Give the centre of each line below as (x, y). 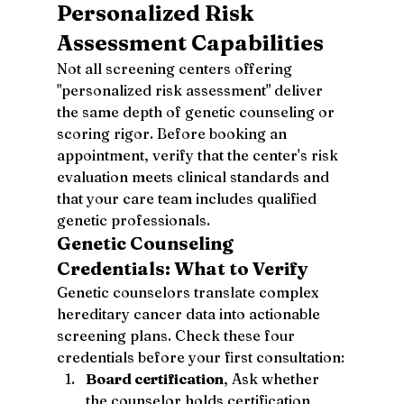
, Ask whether (273, 378)
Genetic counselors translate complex (189, 292)
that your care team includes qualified (188, 198)
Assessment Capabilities (190, 42)
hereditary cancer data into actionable (190, 313)
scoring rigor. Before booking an (173, 133)
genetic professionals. (133, 220)
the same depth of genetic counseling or (197, 111)
